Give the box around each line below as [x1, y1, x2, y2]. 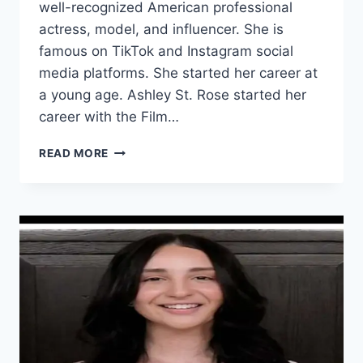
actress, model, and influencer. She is [39, 21, 284, 38]
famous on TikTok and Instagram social [39, 43, 293, 60]
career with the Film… [39, 109, 179, 126]
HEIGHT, [108, 228, 156, 241]
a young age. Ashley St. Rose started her [39, 87, 306, 104]
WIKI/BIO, [108, 194, 164, 207]
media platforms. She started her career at [39, 65, 318, 82]
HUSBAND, [108, 262, 170, 275]
